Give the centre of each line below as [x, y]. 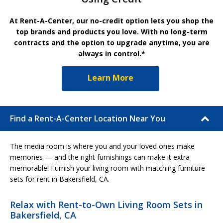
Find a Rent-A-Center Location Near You [88, 118]
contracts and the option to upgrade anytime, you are [111, 42]
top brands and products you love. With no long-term [111, 31]
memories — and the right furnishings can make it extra [100, 157]
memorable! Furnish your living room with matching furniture [108, 168]
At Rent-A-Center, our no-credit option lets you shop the [111, 20]
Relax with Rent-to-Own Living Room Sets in [106, 204]
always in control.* [111, 53]
